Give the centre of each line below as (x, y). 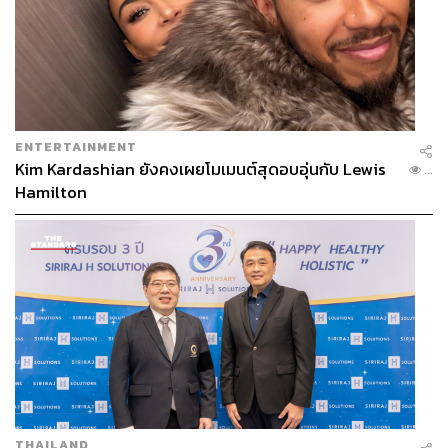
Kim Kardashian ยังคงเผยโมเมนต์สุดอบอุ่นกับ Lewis (200, 170)
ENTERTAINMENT (76, 147)
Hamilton (51, 193)
